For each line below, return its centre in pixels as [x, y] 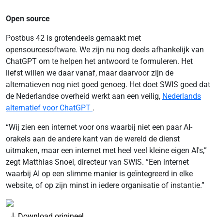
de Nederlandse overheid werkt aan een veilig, [84, 96]
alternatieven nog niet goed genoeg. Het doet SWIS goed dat [108, 85]
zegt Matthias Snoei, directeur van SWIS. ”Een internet [97, 162]
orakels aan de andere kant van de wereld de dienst [93, 139]
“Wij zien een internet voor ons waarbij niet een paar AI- [99, 127]
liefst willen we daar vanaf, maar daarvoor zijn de [90, 73]
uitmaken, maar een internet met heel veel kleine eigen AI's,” [106, 150]
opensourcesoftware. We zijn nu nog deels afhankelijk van [105, 50]
